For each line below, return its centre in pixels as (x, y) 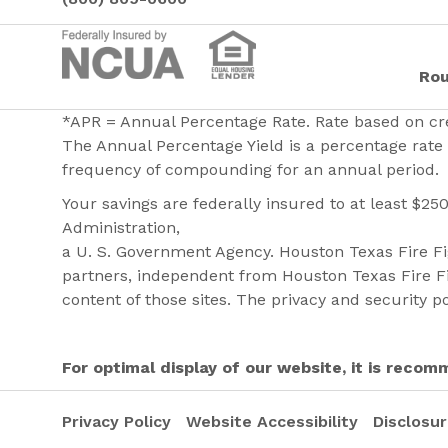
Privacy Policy (119, 421)
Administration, (121, 228)
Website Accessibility (274, 421)
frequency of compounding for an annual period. (250, 170)
